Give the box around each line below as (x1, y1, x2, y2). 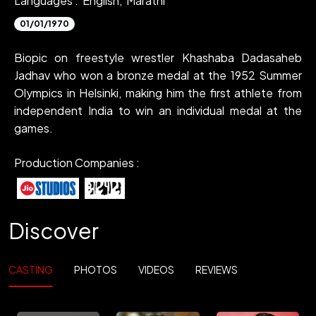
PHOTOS (74, 262, 117, 276)
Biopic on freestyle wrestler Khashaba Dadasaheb (14, 50, 302, 65)
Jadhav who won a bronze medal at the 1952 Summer (14, 68, 302, 83)
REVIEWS (195, 262, 238, 276)
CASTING (8, 262, 53, 276)
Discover (8, 217, 99, 244)
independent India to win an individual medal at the (14, 103, 302, 118)
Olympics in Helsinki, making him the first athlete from (14, 85, 302, 100)
